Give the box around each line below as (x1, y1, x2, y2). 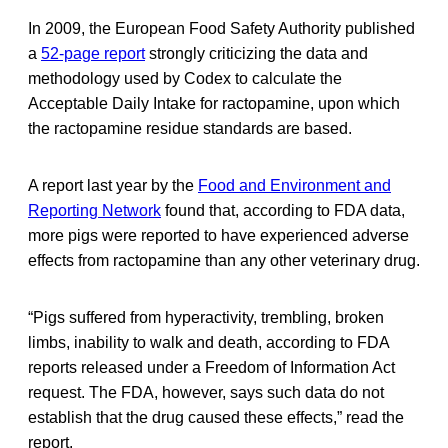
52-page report (41, 44, 145, 62)
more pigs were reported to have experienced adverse (28, 226, 409, 244)
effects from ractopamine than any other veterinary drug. (28, 251, 420, 269)
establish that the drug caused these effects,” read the (28, 408, 404, 426)
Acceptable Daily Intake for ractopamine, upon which (28, 94, 400, 112)
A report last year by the (28, 176, 198, 194)
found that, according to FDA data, (161, 201, 405, 219)
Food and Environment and (198, 176, 391, 194)
